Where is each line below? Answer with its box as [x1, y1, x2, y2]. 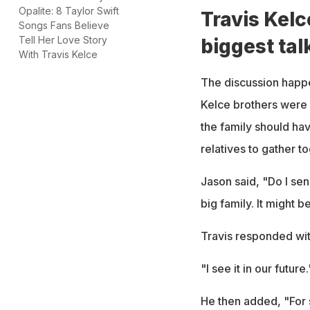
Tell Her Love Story [19, 33, 107, 46]
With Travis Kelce [19, 48, 98, 60]
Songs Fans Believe [19, 19, 109, 31]
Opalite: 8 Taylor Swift [19, 4, 119, 17]
